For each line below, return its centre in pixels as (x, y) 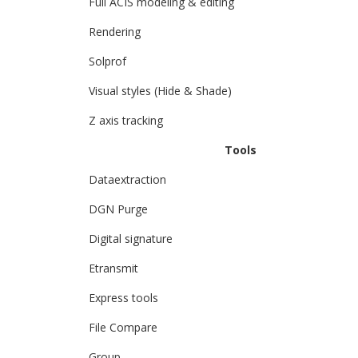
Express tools (123, 298)
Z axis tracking (126, 120)
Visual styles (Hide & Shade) (160, 91)
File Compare (123, 327)
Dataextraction (127, 179)
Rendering (115, 32)
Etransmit (113, 268)
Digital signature (131, 239)
